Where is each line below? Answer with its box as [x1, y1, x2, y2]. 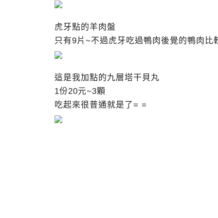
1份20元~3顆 [54, 87, 106, 96]
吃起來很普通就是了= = [54, 100, 147, 109]
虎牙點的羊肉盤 [54, 22, 116, 32]
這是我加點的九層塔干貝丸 [54, 73, 160, 82]
